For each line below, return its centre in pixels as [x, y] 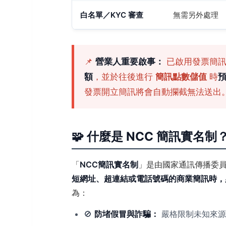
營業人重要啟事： [130, 62]
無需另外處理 [196, 15]
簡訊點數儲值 [181, 77]
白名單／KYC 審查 [112, 15]
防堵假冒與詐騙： [127, 214]
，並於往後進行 [124, 77]
